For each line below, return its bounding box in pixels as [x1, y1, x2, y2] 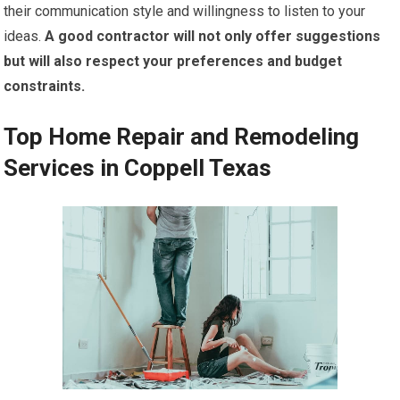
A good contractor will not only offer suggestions [41, 28, 381, 45]
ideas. [4, 28, 42, 45]
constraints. [4, 78, 86, 95]
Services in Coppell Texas [4, 154, 272, 181]
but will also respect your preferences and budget [4, 53, 343, 70]
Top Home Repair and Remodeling [4, 123, 360, 150]
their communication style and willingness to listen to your [4, 3, 366, 20]
